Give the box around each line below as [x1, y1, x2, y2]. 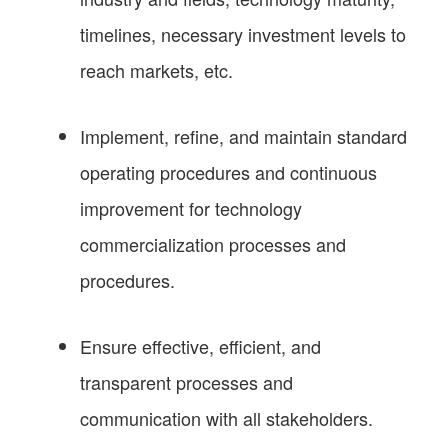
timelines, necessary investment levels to [80, 20, 406, 47]
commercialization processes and [80, 230, 346, 257]
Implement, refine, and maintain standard [80, 122, 407, 149]
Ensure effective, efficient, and [80, 332, 321, 359]
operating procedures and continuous [80, 158, 377, 185]
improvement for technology [80, 194, 302, 221]
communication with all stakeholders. [80, 404, 373, 431]
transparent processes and [80, 368, 293, 395]
